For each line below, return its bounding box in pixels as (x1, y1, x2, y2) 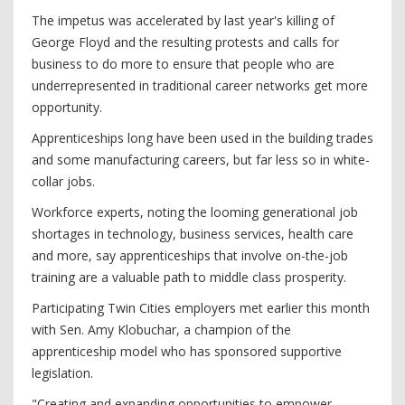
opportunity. (32, 99, 102, 116)
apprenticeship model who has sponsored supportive (32, 343, 342, 360)
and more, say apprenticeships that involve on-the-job (32, 247, 348, 264)
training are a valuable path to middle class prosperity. (32, 268, 346, 286)
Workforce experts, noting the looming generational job (32, 203, 358, 221)
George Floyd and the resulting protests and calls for (32, 33, 339, 51)
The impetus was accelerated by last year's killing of (32, 12, 334, 29)
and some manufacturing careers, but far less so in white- (32, 151, 370, 168)
